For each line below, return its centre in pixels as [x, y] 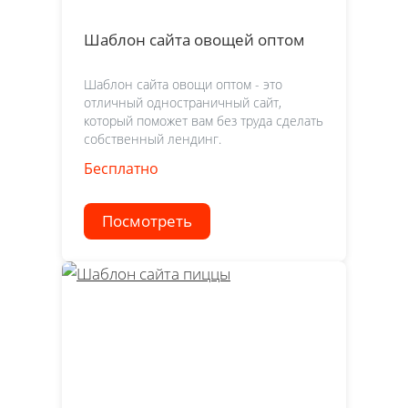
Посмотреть [147, 221]
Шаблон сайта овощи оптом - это [183, 85]
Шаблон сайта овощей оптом [194, 39]
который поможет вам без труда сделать [204, 121]
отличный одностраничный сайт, [183, 103]
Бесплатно [121, 169]
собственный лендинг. [153, 139]
